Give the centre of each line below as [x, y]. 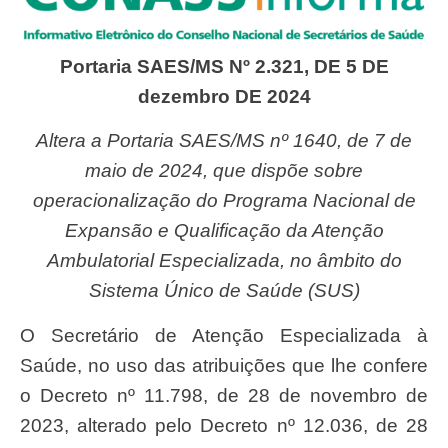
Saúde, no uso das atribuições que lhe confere [224, 365]
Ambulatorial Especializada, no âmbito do [224, 261]
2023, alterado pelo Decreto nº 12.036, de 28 [224, 425]
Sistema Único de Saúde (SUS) [224, 291]
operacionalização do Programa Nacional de [224, 201]
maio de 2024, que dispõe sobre [224, 171]
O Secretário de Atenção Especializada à [27, 335]
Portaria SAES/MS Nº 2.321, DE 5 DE [224, 66]
